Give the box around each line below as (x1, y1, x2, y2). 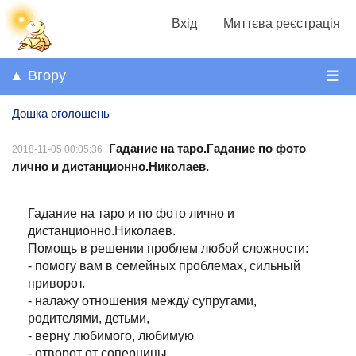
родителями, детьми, (28, 311, 149, 326)
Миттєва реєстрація (222, 17, 340, 30)
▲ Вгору (10, 68, 66, 84)
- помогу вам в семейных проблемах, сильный (28, 259, 300, 273)
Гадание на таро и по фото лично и (28, 207, 234, 221)
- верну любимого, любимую (28, 329, 194, 343)
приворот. (28, 277, 85, 291)
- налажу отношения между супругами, (28, 294, 257, 308)
